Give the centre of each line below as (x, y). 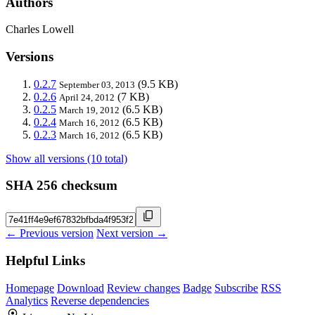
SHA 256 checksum (62, 186)
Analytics (27, 300)
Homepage (30, 288)
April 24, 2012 (87, 97)
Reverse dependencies (100, 300)
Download (81, 288)
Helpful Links (45, 260)
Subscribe (236, 288)
